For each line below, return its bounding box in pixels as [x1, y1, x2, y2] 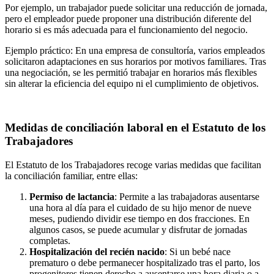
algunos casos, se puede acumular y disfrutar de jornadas [29, 224, 247, 235]
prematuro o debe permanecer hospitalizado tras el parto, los [29, 257, 260, 268]
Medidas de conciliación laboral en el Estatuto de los [5, 121, 265, 135]
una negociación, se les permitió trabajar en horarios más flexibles [5, 67, 257, 78]
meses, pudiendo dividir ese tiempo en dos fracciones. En [29, 213, 250, 224]
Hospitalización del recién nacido [29, 246, 165, 257]
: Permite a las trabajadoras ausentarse [114, 191, 259, 202]
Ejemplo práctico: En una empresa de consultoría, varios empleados [5, 45, 265, 56]
